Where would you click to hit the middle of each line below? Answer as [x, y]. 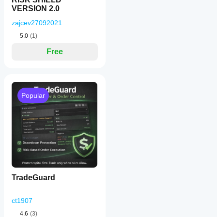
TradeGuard [33, 178]
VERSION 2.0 [36, 8]
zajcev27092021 [37, 23]
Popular [33, 95]
